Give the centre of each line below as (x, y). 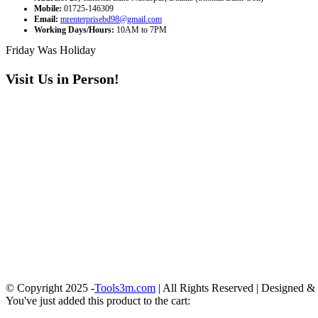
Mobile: (48, 9)
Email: (46, 20)
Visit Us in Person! (62, 79)
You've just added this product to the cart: (98, 300)
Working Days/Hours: (74, 30)
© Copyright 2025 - (50, 287)
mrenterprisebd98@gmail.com (111, 20)
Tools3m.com (125, 287)
